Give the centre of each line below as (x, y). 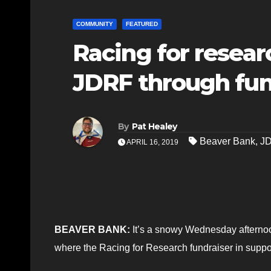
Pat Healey (154, 127)
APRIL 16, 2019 (153, 142)
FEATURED (142, 24)
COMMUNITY (95, 24)
